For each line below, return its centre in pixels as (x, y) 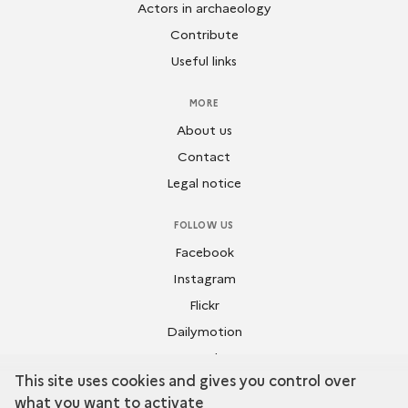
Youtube (204, 357)
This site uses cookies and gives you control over (185, 379)
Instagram (204, 277)
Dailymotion (204, 330)
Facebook (204, 251)
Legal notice (204, 182)
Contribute (204, 33)
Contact (204, 155)
